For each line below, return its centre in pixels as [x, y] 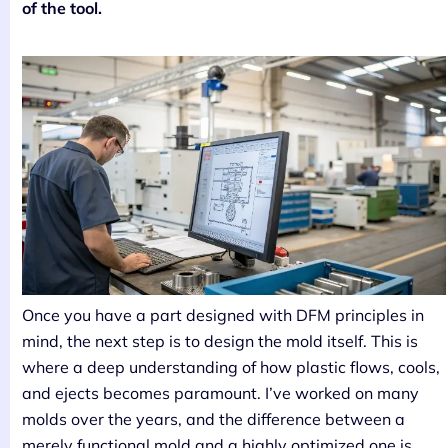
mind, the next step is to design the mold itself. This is [220, 340]
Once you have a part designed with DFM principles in [223, 314]
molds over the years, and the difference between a [213, 418]
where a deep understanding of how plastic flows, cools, [231, 366]
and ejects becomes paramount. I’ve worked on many [220, 392]
